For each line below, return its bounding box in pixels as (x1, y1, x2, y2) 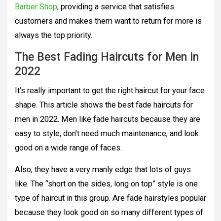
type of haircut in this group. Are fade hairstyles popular (15, 193, 206, 203)
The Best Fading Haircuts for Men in (15, 50, 199, 64)
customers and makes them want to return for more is (15, 16, 202, 26)
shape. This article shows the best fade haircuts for (15, 100, 193, 110)
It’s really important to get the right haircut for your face (15, 86, 205, 96)
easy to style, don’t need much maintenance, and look (15, 129, 199, 139)
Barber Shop (15, 2, 57, 12)
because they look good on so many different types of (15, 208, 203, 218)
